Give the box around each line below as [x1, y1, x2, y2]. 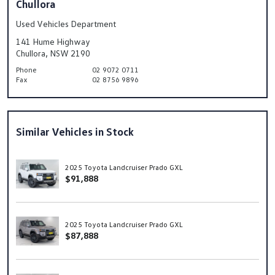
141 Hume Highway [16, 36, 90, 47]
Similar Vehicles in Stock [16, 125, 134, 139]
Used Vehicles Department [16, 18, 116, 29]
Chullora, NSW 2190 [16, 48, 90, 59]
